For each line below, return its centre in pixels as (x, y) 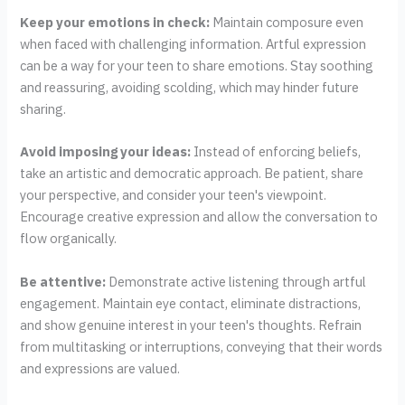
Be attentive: (63, 281)
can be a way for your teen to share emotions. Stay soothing (197, 66)
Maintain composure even (287, 23)
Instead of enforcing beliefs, (276, 152)
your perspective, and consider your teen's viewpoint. (174, 195)
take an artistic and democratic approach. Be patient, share (192, 174)
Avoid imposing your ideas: (106, 152)
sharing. (43, 109)
